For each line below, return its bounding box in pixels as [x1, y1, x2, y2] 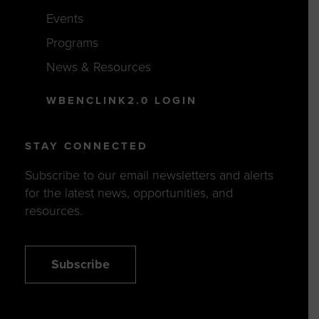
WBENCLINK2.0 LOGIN [46, 93, 198, 107]
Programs [46, 34, 99, 51]
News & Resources [46, 58, 152, 75]
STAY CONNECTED [24, 140, 148, 153]
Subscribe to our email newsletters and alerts [24, 167, 273, 184]
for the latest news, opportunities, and [24, 185, 233, 202]
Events [46, 10, 84, 26]
